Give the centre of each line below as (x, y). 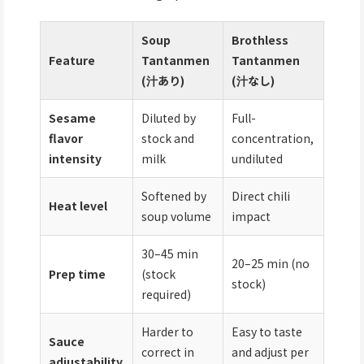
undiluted (257, 159)
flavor (66, 139)
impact (251, 217)
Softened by (174, 196)
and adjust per (270, 352)
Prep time (77, 274)
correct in (168, 352)
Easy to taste (267, 332)
